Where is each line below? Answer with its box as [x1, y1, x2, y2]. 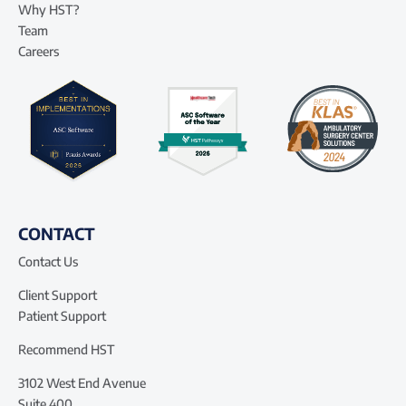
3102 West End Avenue [18, 375, 146, 391]
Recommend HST [18, 342, 114, 358]
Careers [18, 43, 59, 59]
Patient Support [18, 308, 106, 324]
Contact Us [18, 254, 78, 270]
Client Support [18, 287, 97, 304]
